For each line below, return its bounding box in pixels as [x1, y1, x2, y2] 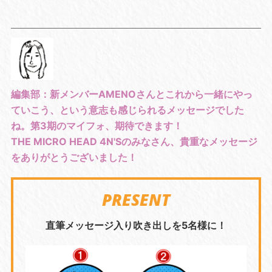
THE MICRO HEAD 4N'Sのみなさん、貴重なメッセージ [10, 135, 257, 148]
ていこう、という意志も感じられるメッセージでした [10, 103, 244, 116]
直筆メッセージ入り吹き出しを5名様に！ [46, 219, 226, 231]
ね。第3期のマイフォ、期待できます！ [10, 119, 183, 132]
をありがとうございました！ [10, 151, 137, 163]
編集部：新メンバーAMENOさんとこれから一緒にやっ [10, 87, 253, 100]
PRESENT [102, 188, 170, 211]
